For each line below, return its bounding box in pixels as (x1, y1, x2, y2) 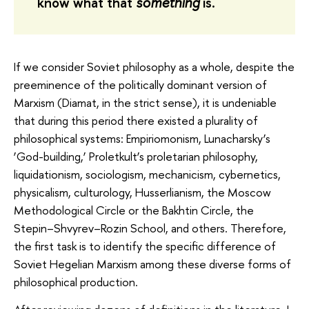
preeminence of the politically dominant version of (14, 76, 267, 92)
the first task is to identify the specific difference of (14, 237, 276, 254)
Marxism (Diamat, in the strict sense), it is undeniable (14, 94, 277, 110)
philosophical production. (14, 273, 138, 290)
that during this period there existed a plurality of (14, 112, 258, 128)
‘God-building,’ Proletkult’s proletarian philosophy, (14, 148, 258, 164)
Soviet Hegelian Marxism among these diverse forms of (14, 255, 291, 272)
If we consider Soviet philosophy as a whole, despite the (14, 58, 295, 74)
